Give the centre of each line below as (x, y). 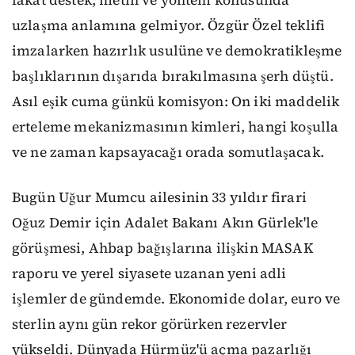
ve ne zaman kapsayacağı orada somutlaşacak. (168, 153)
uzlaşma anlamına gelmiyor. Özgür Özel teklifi (169, 26)
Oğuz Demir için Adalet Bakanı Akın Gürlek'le (165, 223)
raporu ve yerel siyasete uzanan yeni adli (149, 274)
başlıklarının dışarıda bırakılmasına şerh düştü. (173, 76)
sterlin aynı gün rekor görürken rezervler (150, 324)
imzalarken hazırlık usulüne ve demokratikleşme (177, 51)
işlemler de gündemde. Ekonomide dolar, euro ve (176, 299)
